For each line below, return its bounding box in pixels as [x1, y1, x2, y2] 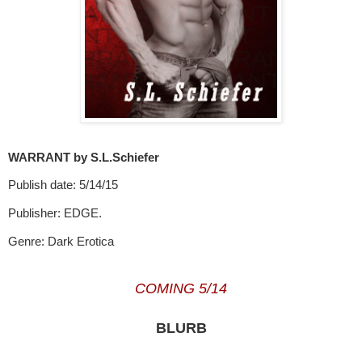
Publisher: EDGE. [8, 206, 102, 220]
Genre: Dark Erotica [8, 234, 114, 248]
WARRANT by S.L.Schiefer [8, 150, 159, 164]
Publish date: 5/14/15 [8, 179, 118, 192]
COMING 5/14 [135, 280, 227, 297]
